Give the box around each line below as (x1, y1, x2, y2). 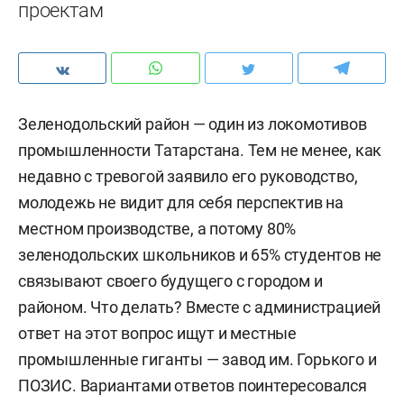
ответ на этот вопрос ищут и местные (18, 324, 297, 343)
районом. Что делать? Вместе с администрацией (18, 298, 381, 317)
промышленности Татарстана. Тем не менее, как (18, 141, 382, 160)
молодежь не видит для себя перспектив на (18, 193, 344, 212)
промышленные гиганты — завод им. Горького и (18, 350, 377, 369)
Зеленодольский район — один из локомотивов (18, 115, 367, 133)
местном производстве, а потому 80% (18, 219, 297, 238)
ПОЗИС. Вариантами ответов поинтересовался (18, 376, 367, 395)
